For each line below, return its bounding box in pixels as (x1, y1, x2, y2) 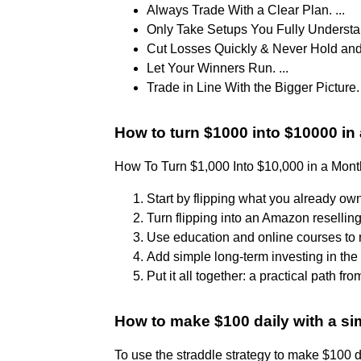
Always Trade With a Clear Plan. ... (147, 2, 345, 17)
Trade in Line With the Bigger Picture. (147, 80, 359, 94)
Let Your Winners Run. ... (147, 60, 288, 75)
